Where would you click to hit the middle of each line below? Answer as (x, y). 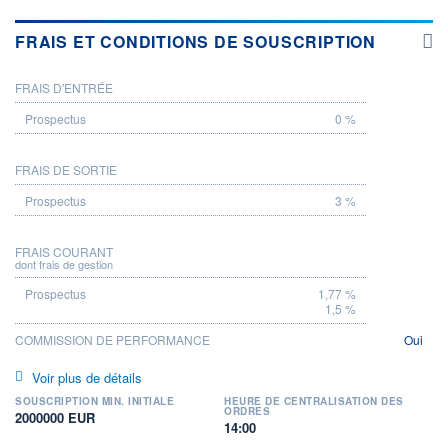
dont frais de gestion (64, 263)
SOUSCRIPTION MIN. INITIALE (94, 400)
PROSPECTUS (89, 87)
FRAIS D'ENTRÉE (64, 87)
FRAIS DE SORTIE (66, 169)
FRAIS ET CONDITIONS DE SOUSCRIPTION (195, 41)
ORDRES (247, 410)
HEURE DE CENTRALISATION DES (314, 400)
